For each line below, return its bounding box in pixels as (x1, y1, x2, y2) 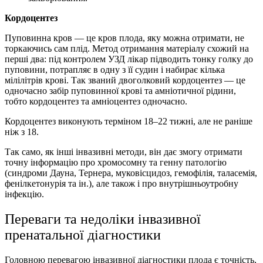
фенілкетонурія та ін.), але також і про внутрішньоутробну (5, 178, 238, 189)
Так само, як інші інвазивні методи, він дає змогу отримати (5, 147, 242, 157)
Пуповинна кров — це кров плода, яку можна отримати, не (5, 33, 244, 43)
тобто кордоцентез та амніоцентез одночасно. (5, 96, 187, 107)
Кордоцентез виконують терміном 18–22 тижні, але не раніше (5, 116, 252, 127)
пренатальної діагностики (5, 227, 161, 243)
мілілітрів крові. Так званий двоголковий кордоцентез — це (5, 75, 245, 86)
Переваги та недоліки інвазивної (5, 211, 201, 227)
